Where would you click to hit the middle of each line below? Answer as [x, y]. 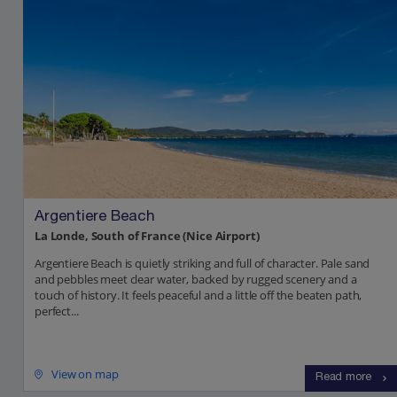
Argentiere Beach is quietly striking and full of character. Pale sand [202, 264]
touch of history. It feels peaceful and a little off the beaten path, [198, 296]
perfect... [57, 311]
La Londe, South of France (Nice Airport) [147, 236]
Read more [343, 378]
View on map [85, 374]
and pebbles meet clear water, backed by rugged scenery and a [196, 280]
